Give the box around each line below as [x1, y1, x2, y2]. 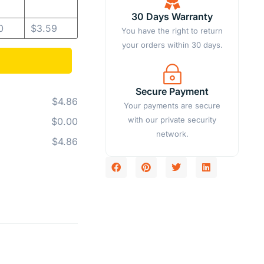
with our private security [128, 114, 217, 124]
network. [156, 128, 189, 138]
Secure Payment [136, 85, 209, 97]
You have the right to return [121, 25, 223, 35]
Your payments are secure [124, 100, 221, 110]
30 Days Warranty [131, 10, 213, 22]
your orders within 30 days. [121, 39, 223, 49]
